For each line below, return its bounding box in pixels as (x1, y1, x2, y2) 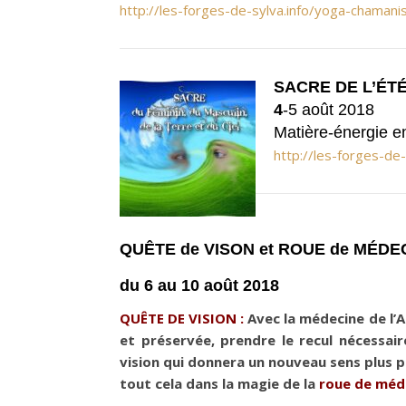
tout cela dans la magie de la (120, 374, 319, 392)
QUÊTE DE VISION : (120, 309, 245, 327)
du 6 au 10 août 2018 (120, 276, 279, 295)
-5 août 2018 (283, 101, 374, 119)
